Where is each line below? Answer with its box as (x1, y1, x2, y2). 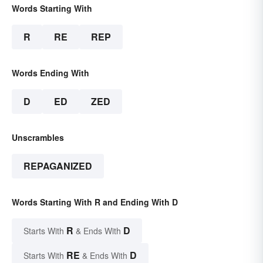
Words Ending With (12, 67, 89, 79)
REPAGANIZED (23, 159, 92, 173)
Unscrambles (12, 131, 64, 144)
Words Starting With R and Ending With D (12, 196, 178, 208)
